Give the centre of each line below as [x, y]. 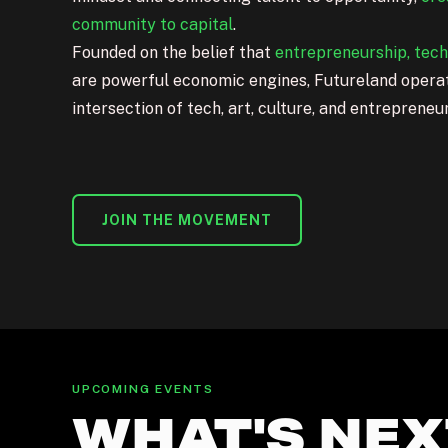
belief [213, 53]
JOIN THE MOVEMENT [187, 220]
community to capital [152, 25]
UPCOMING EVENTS [143, 389]
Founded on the [131, 53]
